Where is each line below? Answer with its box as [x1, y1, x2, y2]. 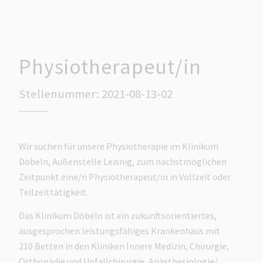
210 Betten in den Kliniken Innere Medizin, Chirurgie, [19, 240, 230, 252]
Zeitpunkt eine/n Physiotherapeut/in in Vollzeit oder [19, 171, 231, 183]
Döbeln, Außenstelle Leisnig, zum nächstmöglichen [19, 156, 227, 168]
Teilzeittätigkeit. [19, 186, 90, 198]
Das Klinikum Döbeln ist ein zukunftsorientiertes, [19, 209, 217, 221]
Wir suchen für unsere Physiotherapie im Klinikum [19, 140, 219, 153]
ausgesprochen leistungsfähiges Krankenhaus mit [19, 224, 221, 237]
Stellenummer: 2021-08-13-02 [19, 86, 173, 102]
